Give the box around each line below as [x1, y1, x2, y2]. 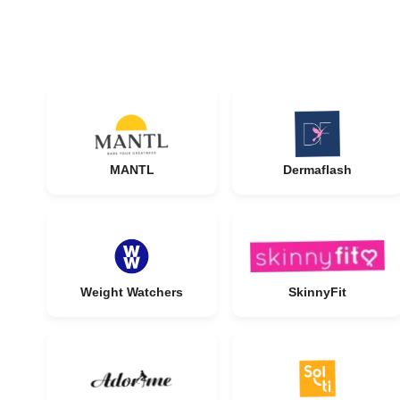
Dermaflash [283, 162, 352, 177]
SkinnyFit [288, 285, 346, 299]
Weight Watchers [80, 285, 183, 299]
